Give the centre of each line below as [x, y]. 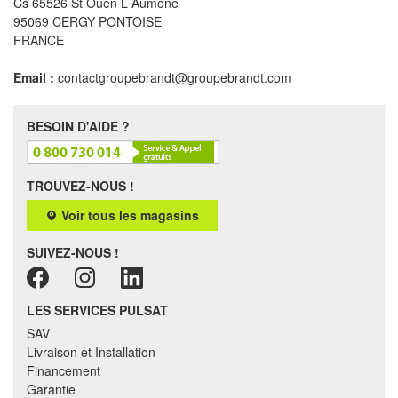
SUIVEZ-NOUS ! [73, 252]
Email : [34, 77]
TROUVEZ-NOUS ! [80, 186]
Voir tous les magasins [128, 215]
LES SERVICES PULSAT [97, 310]
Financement [64, 370]
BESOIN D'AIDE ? [78, 126]
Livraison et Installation [91, 352]
